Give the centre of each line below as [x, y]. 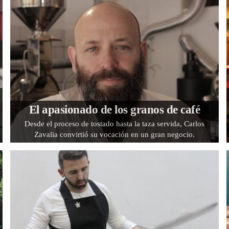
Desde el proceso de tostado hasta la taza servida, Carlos [114, 123]
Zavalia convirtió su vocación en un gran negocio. [114, 134]
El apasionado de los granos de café [114, 109]
